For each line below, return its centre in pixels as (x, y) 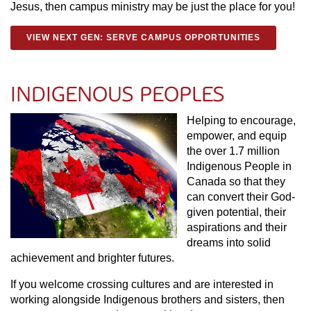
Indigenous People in (239, 166)
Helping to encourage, (241, 120)
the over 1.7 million (233, 151)
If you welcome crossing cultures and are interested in (142, 284)
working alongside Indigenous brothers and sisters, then (148, 300)
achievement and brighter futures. (92, 258)
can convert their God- (241, 197)
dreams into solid (229, 243)
